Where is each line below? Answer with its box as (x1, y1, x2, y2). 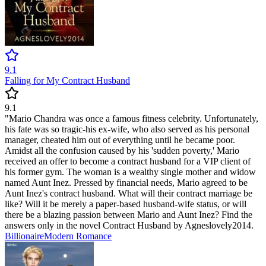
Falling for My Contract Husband (5, 75, 130, 86)
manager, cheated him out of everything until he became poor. (5, 135, 235, 145)
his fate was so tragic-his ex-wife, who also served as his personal (5, 124, 249, 135)
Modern (44, 231, 76, 242)
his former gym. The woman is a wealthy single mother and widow (5, 167, 256, 178)
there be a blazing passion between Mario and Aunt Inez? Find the (5, 210, 252, 220)
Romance (76, 231, 112, 242)
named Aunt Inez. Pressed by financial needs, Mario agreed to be (5, 178, 248, 188)
